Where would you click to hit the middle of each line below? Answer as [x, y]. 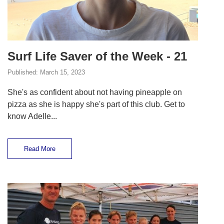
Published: [23, 72]
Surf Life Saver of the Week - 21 [97, 56]
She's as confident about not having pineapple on [94, 92]
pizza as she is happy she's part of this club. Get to [96, 104]
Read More [39, 149]
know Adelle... [32, 116]
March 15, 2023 [62, 72]
